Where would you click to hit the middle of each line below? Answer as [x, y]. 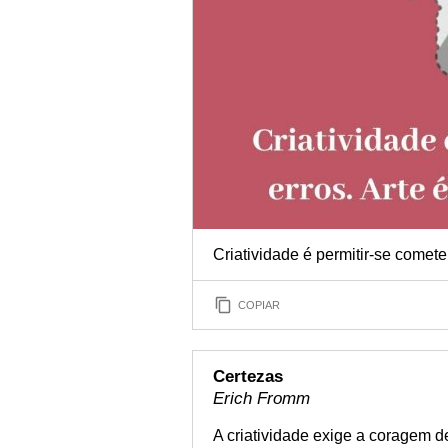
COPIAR [259, 304]
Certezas [248, 376]
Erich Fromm [261, 398]
